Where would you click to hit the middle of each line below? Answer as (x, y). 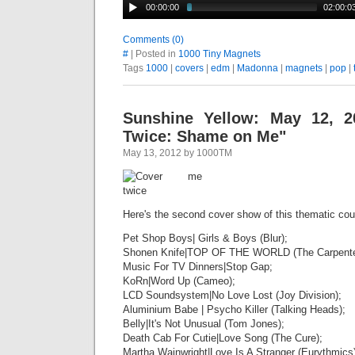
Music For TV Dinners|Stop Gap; (198, 266)
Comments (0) (153, 39)
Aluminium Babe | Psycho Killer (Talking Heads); (234, 309)
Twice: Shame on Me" (204, 136)
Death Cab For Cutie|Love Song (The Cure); (223, 338)
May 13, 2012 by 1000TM (177, 153)
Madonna (258, 68)
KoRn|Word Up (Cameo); (179, 281)
